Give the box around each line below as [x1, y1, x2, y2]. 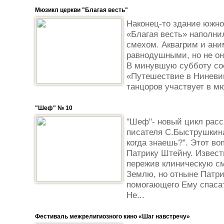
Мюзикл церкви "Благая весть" [35, 6, 128, 13]
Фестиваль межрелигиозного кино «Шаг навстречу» [35, 213, 190, 220]
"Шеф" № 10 [35, 104, 72, 111]
